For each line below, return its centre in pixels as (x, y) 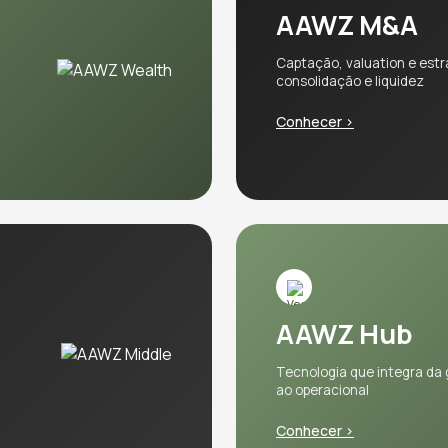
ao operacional (322, 389)
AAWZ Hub (344, 333)
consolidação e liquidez (350, 80)
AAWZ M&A (347, 24)
